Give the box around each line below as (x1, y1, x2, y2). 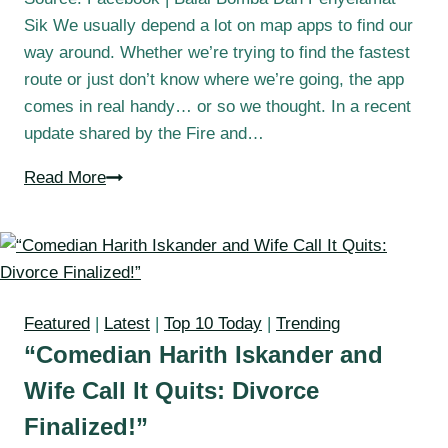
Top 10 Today (164, 314, 262, 334)
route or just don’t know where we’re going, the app (24, 70, 404, 90)
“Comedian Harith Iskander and (24, 341, 383, 369)
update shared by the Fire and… (24, 124, 264, 144)
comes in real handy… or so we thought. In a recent (24, 97, 411, 117)
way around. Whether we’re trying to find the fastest (24, 43, 410, 63)
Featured (24, 314, 90, 334)
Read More (24, 168, 106, 188)
